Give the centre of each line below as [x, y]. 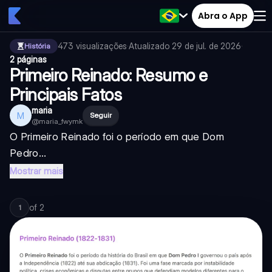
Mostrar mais [36, 171]
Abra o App [223, 15]
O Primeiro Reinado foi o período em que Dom [117, 137]
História [37, 46]
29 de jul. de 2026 [206, 46]
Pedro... [28, 153]
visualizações [101, 46]
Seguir [101, 115]
